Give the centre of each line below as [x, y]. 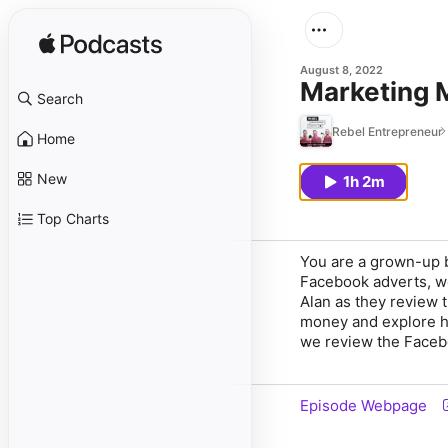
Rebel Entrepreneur [387, 131]
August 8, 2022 [341, 70]
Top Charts [73, 218]
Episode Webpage [363, 405]
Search [60, 98]
